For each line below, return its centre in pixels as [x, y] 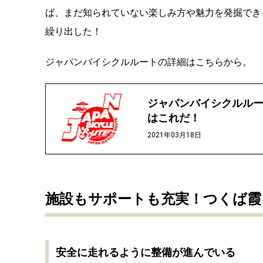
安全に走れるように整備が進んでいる [146, 252]
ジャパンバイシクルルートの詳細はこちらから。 [149, 62]
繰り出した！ [73, 31]
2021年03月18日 [174, 135]
